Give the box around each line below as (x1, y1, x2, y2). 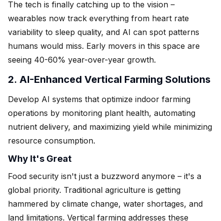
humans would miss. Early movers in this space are (8, 40, 200, 51)
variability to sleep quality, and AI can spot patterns (8, 27, 199, 37)
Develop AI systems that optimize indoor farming (8, 94, 190, 104)
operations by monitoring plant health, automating (8, 108, 195, 118)
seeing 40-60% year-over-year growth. (8, 54, 156, 65)
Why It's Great (8, 153, 72, 164)
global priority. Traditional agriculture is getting (8, 184, 181, 195)
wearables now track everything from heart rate (8, 13, 189, 23)
